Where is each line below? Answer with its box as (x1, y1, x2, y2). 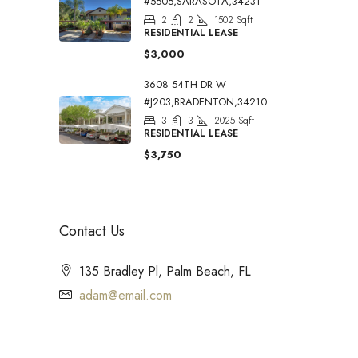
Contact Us (59, 221, 125, 242)
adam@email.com (79, 286, 172, 305)
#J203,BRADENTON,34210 (144, 94, 267, 110)
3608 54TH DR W (144, 77, 226, 93)
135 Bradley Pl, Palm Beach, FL (79, 262, 251, 281)
